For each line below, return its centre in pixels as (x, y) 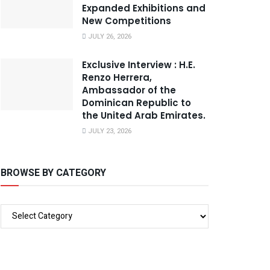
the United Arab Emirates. (144, 115)
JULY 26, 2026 (109, 36)
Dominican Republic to (137, 102)
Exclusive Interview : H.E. (139, 64)
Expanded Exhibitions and (144, 8)
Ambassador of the (129, 90)
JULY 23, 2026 (109, 131)
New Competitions (127, 20)
